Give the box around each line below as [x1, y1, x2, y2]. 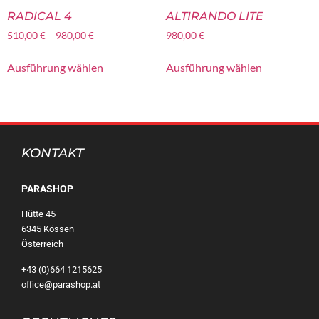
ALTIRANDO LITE [165, 9, 263, 23]
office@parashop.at [21, 278, 100, 290]
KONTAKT [21, 145, 84, 161]
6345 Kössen [21, 224, 74, 235]
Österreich [21, 239, 63, 250]
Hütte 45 [21, 209, 56, 220]
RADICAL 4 [7, 9, 72, 23]
